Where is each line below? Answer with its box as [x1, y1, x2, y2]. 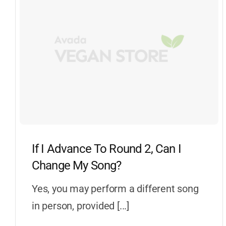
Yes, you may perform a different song [31, 182, 199, 195]
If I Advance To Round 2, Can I [31, 141, 181, 156]
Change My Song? [31, 158, 122, 173]
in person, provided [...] [31, 199, 129, 212]
